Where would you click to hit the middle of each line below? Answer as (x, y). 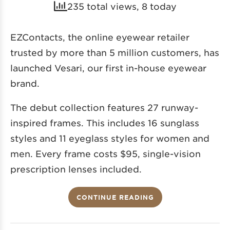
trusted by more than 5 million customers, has (115, 52)
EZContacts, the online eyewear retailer (100, 37)
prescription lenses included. (76, 169)
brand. (25, 83)
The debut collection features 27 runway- (104, 107)
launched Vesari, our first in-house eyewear (108, 68)
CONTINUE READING (115, 197)
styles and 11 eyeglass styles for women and (110, 138)
